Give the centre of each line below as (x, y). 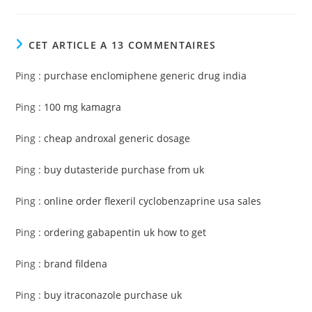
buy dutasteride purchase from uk (124, 170)
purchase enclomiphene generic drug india (146, 76)
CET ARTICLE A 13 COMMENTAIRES (122, 45)
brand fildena (76, 264)
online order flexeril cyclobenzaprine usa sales (153, 201)
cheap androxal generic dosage (117, 138)
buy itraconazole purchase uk (113, 295)
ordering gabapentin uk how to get (125, 232)
